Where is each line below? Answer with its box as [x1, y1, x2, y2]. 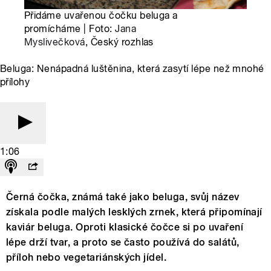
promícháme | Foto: [24, 22, 116, 34]
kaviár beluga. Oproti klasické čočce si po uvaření [6, 221, 244, 233]
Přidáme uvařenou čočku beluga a [24, 9, 178, 21]
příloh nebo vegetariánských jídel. [6, 251, 167, 263]
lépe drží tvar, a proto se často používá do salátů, [6, 236, 240, 248]
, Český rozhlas [85, 36, 154, 48]
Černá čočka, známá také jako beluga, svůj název [6, 191, 240, 203]
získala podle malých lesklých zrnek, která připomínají [6, 206, 263, 218]
